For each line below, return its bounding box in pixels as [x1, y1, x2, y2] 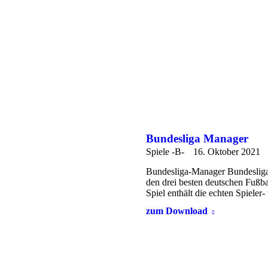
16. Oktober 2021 [193, 146, 260, 157]
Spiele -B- [146, 146, 184, 157]
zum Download [146, 205, 208, 216]
